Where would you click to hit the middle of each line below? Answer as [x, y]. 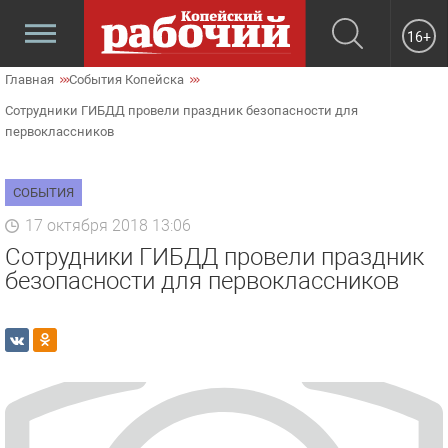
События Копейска [126, 79]
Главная [29, 79]
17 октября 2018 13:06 [108, 225]
